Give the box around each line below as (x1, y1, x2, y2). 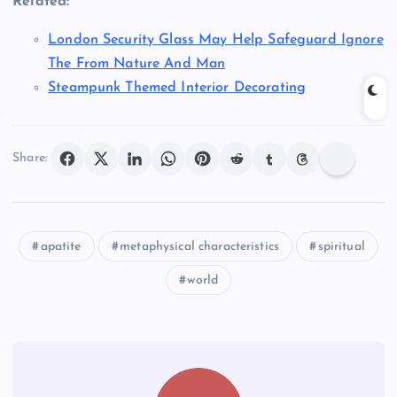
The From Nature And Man (48, 56, 226, 71)
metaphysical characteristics (120, 239, 280, 253)
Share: (12, 152, 47, 166)
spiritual (317, 239, 365, 253)
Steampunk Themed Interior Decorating (48, 80, 307, 95)
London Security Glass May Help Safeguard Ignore (48, 32, 384, 47)
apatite (40, 239, 82, 253)
